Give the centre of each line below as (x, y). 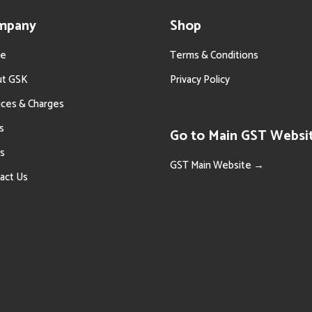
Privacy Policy (200, 80)
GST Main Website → (217, 165)
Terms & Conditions (214, 55)
